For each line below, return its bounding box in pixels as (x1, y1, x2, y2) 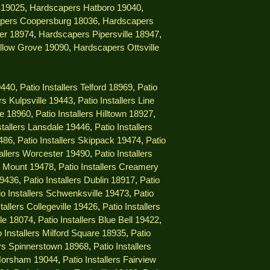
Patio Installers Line (78, 96, 154, 106)
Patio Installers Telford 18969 (19, 83, 133, 93)
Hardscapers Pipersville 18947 (39, 30, 159, 40)
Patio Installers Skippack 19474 (17, 136, 141, 146)
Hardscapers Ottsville (74, 43, 159, 53)
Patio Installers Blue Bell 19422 (37, 215, 159, 225)
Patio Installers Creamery (58, 162, 159, 172)
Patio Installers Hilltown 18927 (36, 109, 153, 119)
